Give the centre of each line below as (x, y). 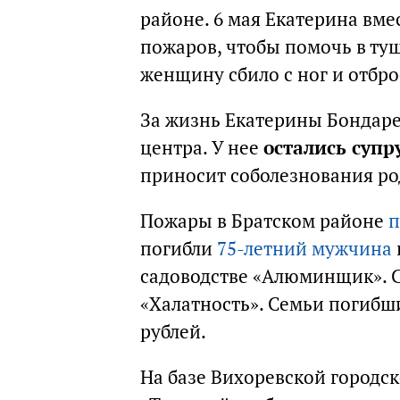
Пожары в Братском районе (264, 221)
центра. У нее (202, 148)
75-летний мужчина (304, 249)
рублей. (173, 332)
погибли (179, 249)
